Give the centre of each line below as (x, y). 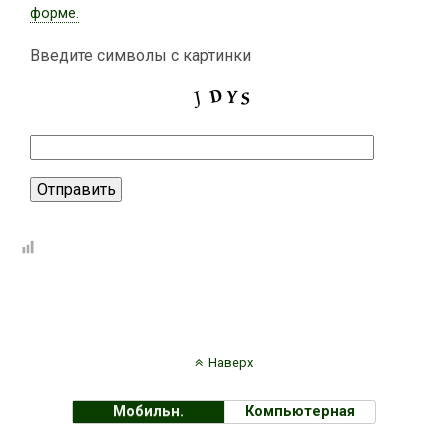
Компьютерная (300, 411)
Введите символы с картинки (140, 55)
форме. (54, 13)
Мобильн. (148, 411)
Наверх (230, 362)
